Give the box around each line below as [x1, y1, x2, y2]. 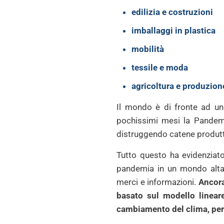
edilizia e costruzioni [131, 7, 213, 17]
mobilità [131, 44, 164, 54]
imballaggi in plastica [131, 25, 216, 35]
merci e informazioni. [116, 177, 198, 187]
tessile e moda [131, 62, 188, 72]
